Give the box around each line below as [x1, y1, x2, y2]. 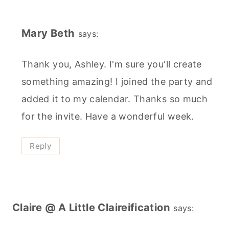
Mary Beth [21, 27, 75, 40]
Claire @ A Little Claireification [12, 201, 170, 214]
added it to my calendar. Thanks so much [21, 94, 208, 104]
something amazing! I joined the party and [21, 76, 213, 87]
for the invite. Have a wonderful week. [21, 111, 194, 122]
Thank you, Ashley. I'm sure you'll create [21, 59, 202, 70]
